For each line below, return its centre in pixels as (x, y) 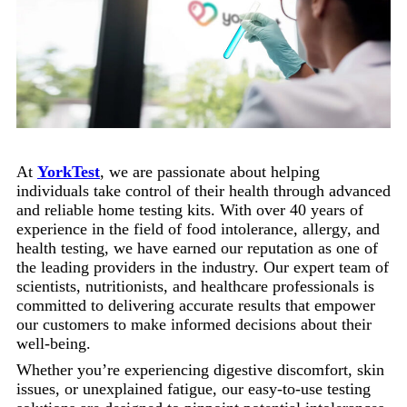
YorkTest (69, 171)
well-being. (54, 343)
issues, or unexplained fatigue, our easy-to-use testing (194, 388)
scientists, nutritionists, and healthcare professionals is (195, 286)
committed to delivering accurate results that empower (196, 305)
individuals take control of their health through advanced (203, 190)
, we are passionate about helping (210, 171)
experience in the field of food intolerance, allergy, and (198, 228)
